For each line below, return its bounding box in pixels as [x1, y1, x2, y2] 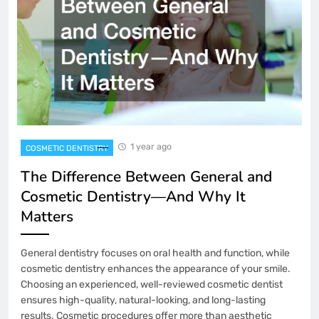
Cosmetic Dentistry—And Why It [21, 187, 246, 207]
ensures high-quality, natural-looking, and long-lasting [21, 294, 266, 307]
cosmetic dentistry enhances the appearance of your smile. [21, 263, 291, 276]
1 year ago [130, 141, 172, 152]
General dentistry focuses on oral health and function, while [21, 247, 290, 260]
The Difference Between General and [21, 167, 272, 187]
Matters [21, 206, 73, 227]
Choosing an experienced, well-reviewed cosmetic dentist [21, 278, 283, 291]
